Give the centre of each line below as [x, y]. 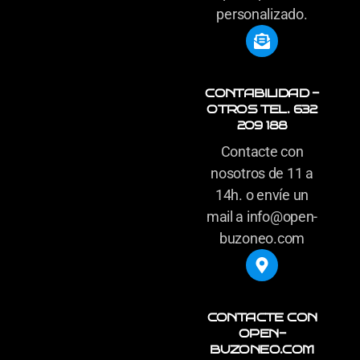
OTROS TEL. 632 [262, 110]
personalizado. [262, 14]
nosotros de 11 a [262, 174]
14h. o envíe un [262, 195]
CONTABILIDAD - [262, 94]
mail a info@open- [262, 217]
